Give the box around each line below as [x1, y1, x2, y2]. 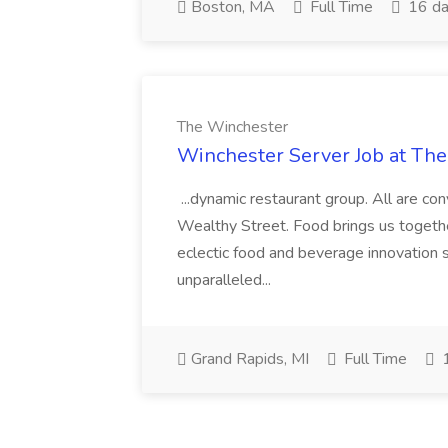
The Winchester [177, 116, 288, 138]
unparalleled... [177, 269, 275, 291]
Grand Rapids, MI [187, 348, 309, 370]
